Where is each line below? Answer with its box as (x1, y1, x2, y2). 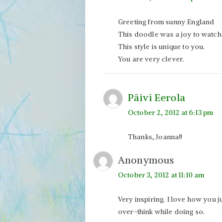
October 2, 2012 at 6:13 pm (128, 108, 214, 117)
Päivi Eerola (128, 91, 185, 104)
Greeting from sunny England (118, 17, 215, 26)
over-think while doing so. (118, 207, 205, 216)
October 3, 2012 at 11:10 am (118, 170, 205, 179)
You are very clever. (118, 54, 185, 63)
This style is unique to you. (118, 42, 205, 51)
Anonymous (118, 153, 174, 166)
